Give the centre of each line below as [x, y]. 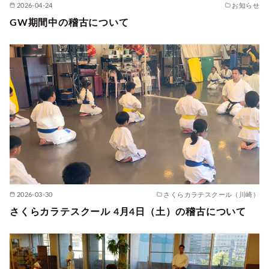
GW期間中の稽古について [69, 23]
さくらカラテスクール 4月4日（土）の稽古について [128, 212]
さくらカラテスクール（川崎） [211, 195]
